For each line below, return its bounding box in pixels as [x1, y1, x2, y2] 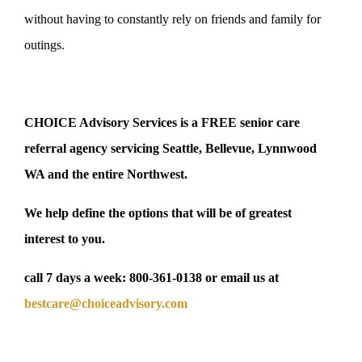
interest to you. [24, 232, 105, 246]
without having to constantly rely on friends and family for [24, 12, 321, 27]
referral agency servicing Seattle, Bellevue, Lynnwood [24, 141, 317, 156]
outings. [24, 38, 65, 53]
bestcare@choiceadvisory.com [24, 297, 187, 311]
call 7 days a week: [24, 271, 126, 285]
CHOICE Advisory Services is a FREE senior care [24, 116, 300, 130]
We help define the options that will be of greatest [24, 206, 292, 221]
